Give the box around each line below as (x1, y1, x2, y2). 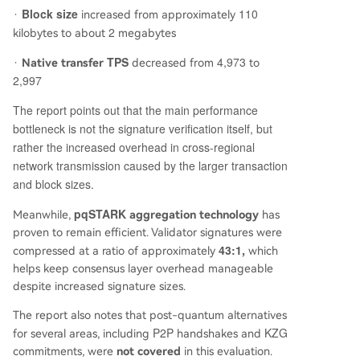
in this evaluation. (181, 345, 272, 358)
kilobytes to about (13, 27, 108, 40)
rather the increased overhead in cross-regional (13, 139, 255, 156)
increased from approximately (78, 8, 239, 22)
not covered (117, 345, 181, 358)
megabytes (115, 27, 176, 40)
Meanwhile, (13, 208, 74, 222)
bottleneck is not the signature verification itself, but (13, 121, 272, 137)
